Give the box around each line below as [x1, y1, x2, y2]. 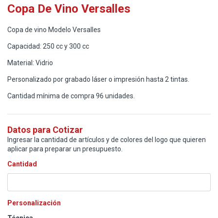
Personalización [7, 199, 61, 207]
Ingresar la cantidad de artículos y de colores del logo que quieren [7, 135, 206, 144]
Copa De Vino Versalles [7, 1, 130, 16]
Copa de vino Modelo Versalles [7, 25, 101, 34]
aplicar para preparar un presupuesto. [7, 145, 123, 153]
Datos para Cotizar [7, 124, 83, 135]
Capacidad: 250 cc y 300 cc [7, 42, 89, 50]
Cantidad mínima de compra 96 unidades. [7, 91, 135, 100]
